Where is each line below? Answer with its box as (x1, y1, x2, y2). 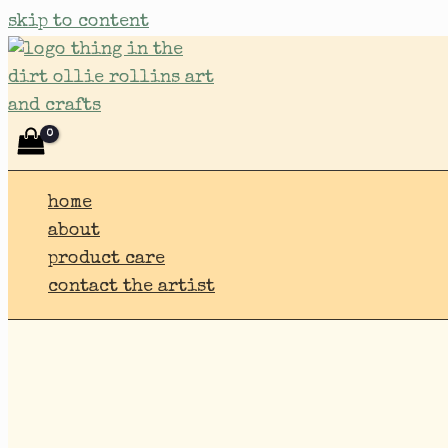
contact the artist (48, 278, 215, 297)
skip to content (8, 13, 149, 31)
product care (48, 250, 165, 269)
